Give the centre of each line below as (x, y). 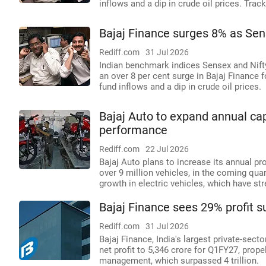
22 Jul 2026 (167, 149)
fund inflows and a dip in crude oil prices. (180, 87)
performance (133, 130)
